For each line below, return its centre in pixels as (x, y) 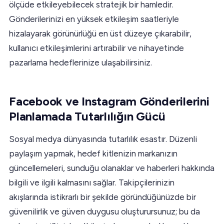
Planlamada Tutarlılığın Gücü (87, 116)
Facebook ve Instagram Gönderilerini (109, 101)
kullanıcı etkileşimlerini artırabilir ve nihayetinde (96, 48)
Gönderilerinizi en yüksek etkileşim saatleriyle (94, 19)
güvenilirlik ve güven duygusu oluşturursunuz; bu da (104, 211)
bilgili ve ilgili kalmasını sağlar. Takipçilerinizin (92, 182)
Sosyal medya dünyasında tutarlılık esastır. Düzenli (103, 139)
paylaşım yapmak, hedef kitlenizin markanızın (93, 153)
